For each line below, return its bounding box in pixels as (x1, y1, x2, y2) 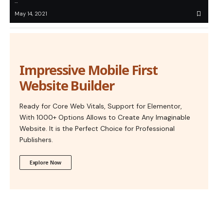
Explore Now (30, 159, 62, 166)
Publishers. (19, 135, 53, 145)
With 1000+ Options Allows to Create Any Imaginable (19, 113, 190, 122)
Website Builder (19, 76, 114, 95)
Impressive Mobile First (19, 61, 158, 79)
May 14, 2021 (15, 10, 47, 18)
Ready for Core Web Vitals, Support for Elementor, (19, 102, 182, 111)
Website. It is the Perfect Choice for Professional (19, 124, 175, 133)
